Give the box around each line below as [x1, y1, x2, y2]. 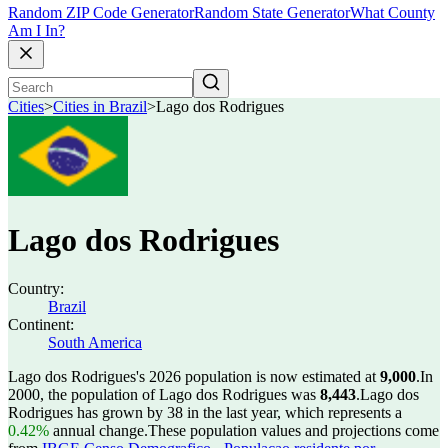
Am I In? [8, 22, 65, 40]
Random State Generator [194, 4, 350, 22]
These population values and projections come [148, 422, 439, 439]
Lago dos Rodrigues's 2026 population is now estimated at [8, 368, 380, 385]
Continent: [8, 316, 74, 333]
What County [350, 4, 435, 22]
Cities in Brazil [53, 98, 147, 116]
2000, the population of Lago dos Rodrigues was [8, 386, 320, 403]
